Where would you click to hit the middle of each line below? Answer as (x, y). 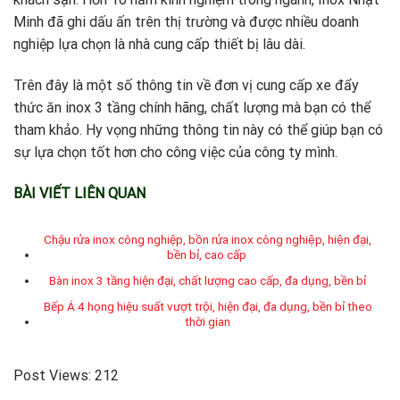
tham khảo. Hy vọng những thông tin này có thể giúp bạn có (198, 129)
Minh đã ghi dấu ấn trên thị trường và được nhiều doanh (186, 21)
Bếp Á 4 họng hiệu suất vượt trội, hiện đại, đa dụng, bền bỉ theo (208, 306)
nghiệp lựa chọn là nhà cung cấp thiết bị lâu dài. (159, 44)
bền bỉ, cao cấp (208, 255)
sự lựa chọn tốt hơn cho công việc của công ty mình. (175, 152)
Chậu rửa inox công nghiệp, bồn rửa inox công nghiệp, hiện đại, (208, 240)
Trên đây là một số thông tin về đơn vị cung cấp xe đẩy (186, 85)
